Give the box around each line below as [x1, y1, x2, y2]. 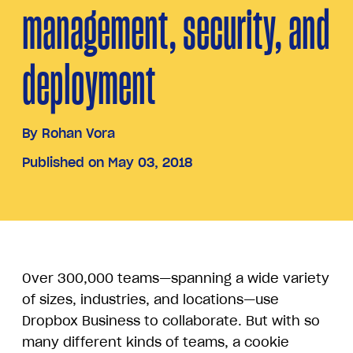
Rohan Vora [42, 125, 115, 142]
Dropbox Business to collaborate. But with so [22, 313, 320, 329]
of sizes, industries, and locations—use [22, 292, 279, 308]
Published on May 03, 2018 [22, 154, 192, 171]
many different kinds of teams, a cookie [22, 334, 289, 351]
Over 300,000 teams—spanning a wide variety [22, 270, 329, 287]
